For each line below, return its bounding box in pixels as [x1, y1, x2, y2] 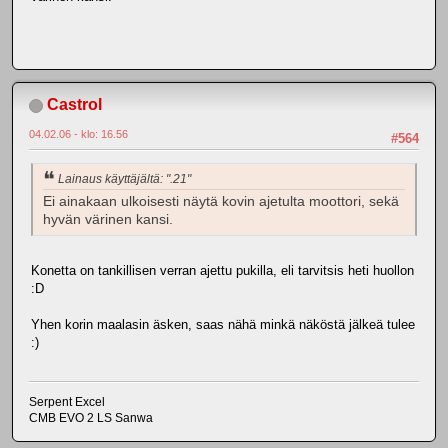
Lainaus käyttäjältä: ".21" [58, 172, 191, 187]
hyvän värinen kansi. [43, 211, 173, 227]
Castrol [47, 95, 102, 113]
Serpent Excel [29, 395, 105, 410]
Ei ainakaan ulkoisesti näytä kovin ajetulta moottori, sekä [43, 193, 399, 209]
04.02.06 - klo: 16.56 [29, 127, 128, 140]
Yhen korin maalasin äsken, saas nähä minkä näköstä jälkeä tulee [31, 316, 415, 332]
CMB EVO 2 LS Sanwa [29, 411, 153, 426]
